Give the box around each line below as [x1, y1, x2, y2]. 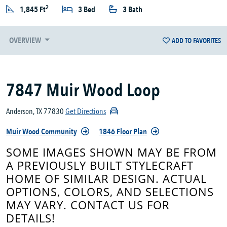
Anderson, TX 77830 [6, 106, 64, 118]
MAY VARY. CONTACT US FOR [6, 198, 170, 213]
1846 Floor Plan [99, 126, 147, 138]
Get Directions [65, 106, 106, 118]
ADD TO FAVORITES [172, 35, 221, 46]
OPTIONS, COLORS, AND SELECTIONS [6, 184, 214, 200]
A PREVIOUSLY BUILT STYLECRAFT [6, 158, 194, 173]
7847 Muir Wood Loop [6, 78, 160, 103]
